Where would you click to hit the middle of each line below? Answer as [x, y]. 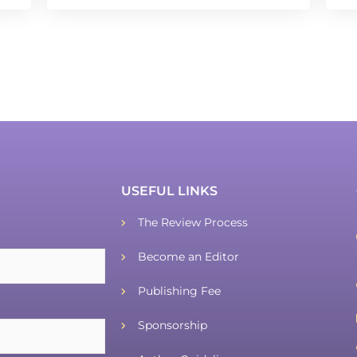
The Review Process [193, 222]
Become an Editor [189, 257]
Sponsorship [173, 325]
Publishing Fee [180, 291]
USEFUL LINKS [169, 191]
